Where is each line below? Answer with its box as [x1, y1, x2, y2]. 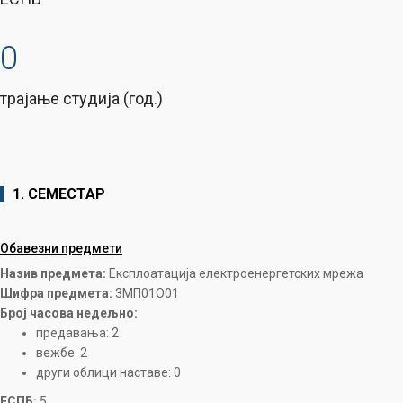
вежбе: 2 [36, 345, 87, 360]
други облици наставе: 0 [36, 365, 181, 380]
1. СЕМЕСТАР [13, 185, 105, 202]
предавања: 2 [36, 326, 119, 340]
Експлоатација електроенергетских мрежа [106, 266, 363, 281]
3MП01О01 [112, 286, 179, 300]
